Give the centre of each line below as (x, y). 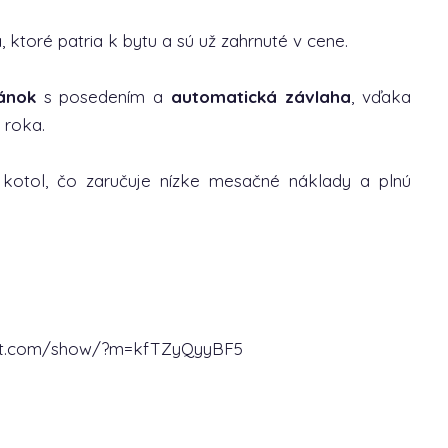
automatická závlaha (261, 96)
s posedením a (103, 96)
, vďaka (380, 96)
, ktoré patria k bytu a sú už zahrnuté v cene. (175, 40)
